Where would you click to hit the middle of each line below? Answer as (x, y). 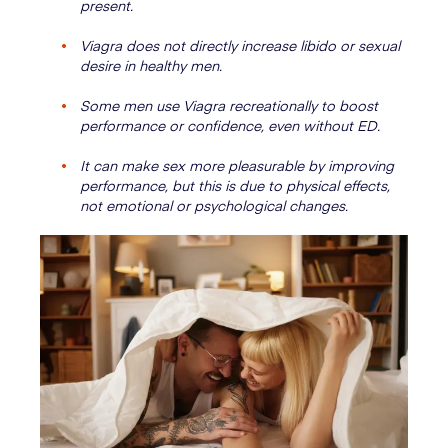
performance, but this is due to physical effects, (235, 185)
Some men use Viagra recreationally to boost (229, 105)
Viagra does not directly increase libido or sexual (240, 45)
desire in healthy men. (151, 65)
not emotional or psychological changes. (214, 205)
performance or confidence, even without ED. (230, 125)
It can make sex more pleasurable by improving (237, 165)
